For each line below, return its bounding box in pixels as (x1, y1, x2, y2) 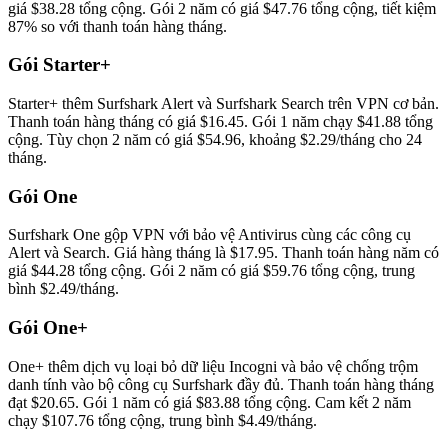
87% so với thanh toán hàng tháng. (8, 17, 227, 35)
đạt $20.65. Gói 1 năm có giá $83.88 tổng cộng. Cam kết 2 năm (8, 393, 411, 411)
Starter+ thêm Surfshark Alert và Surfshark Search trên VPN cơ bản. (8, 94, 439, 112)
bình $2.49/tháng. (8, 280, 119, 298)
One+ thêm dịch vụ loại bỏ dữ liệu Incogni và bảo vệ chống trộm (8, 357, 418, 375)
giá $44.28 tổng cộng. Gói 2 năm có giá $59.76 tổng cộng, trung (8, 262, 415, 280)
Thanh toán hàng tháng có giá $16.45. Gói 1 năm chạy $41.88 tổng (8, 112, 433, 130)
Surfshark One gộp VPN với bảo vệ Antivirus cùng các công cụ (8, 226, 411, 244)
